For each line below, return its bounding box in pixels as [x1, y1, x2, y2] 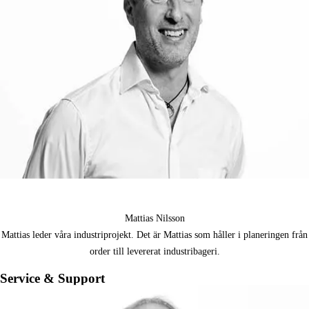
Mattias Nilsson [124, 213, 185, 224]
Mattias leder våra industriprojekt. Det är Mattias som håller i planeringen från [1, 230, 308, 241]
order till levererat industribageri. [89, 246, 220, 257]
